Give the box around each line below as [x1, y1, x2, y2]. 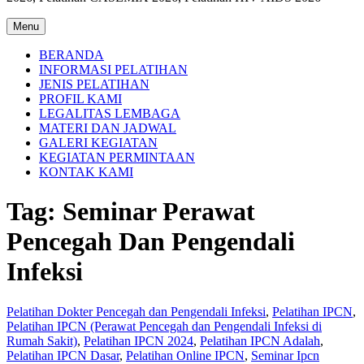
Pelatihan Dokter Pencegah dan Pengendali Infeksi [6, 304, 266, 318]
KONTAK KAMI [39, 165, 133, 179]
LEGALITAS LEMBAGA [39, 106, 180, 120]
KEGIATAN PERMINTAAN [39, 150, 195, 164]
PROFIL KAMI [39, 92, 122, 106]
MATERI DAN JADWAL [39, 121, 176, 135]
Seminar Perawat [63, 197, 255, 227]
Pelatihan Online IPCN [126, 348, 245, 362]
